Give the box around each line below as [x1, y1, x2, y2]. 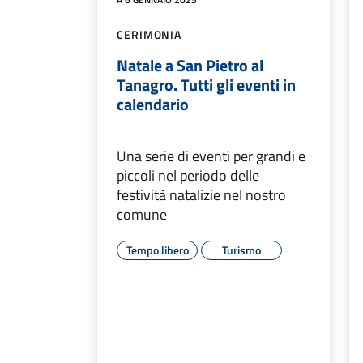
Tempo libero [126, 241, 189, 258]
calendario [117, 91, 189, 117]
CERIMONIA [117, 25, 182, 43]
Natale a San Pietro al [117, 52, 263, 78]
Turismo [222, 241, 261, 258]
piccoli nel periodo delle [117, 164, 259, 186]
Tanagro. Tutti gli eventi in [117, 71, 296, 97]
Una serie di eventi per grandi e [117, 144, 305, 167]
